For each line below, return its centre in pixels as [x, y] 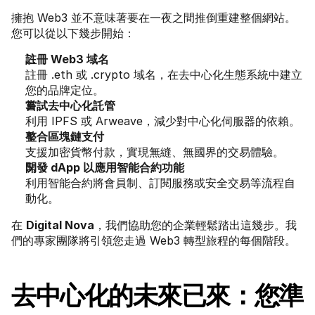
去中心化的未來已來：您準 [157, 295]
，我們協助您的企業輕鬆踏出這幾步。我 [195, 225]
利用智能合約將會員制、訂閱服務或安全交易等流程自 [160, 183]
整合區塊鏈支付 [65, 136]
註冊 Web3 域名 [67, 59]
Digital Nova [60, 225]
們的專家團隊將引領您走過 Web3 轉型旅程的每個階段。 [154, 240]
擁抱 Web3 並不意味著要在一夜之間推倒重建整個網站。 [154, 18]
